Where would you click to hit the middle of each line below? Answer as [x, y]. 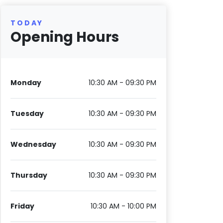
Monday [26, 83]
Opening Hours [65, 37]
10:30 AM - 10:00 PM [124, 206]
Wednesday [34, 145]
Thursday [29, 175]
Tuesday [27, 114]
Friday [23, 206]
